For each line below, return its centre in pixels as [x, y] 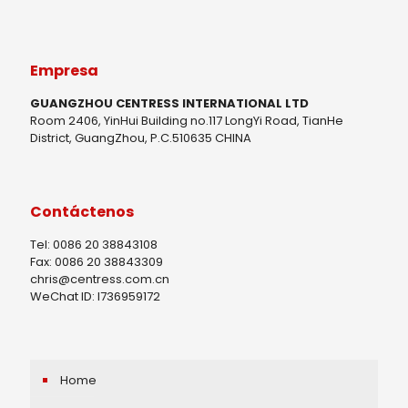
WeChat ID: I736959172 [95, 296]
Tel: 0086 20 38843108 [94, 245]
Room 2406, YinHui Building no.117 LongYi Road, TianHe [187, 121]
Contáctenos [82, 212]
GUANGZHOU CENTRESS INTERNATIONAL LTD [169, 103]
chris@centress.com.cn [100, 279]
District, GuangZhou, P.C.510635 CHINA [141, 138]
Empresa [64, 71]
